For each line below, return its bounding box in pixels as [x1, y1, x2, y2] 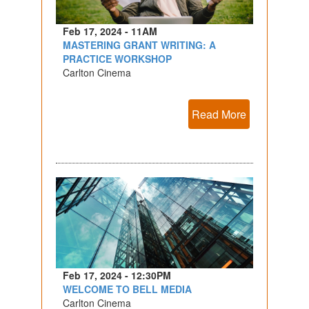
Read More [192, 106, 247, 123]
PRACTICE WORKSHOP [62, 52, 172, 66]
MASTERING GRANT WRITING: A [62, 38, 216, 52]
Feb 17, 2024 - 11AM [62, 24, 157, 39]
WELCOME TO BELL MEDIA [62, 282, 192, 297]
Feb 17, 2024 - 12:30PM [62, 268, 171, 283]
